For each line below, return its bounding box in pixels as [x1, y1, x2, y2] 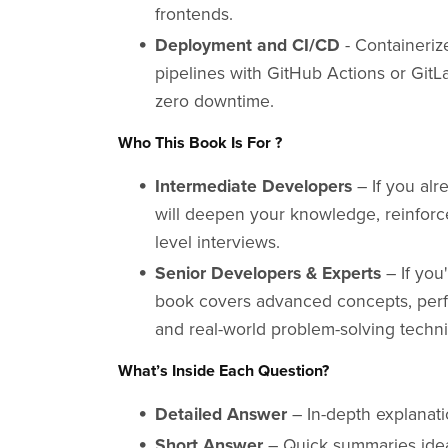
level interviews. [154, 231, 280, 253]
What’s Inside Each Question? [118, 360, 330, 381]
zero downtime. [154, 90, 274, 112]
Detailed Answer [154, 403, 287, 425]
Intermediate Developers [154, 175, 352, 197]
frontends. [154, 3, 233, 25]
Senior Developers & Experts [154, 262, 381, 284]
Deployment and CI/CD [154, 34, 340, 56]
